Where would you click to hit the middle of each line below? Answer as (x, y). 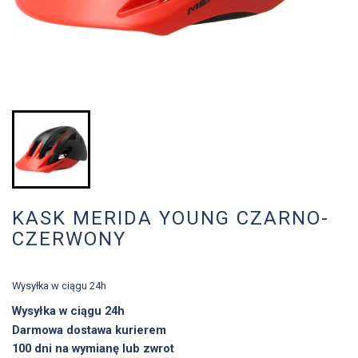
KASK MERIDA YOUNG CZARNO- (171, 219)
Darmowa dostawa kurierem (91, 330)
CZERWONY (69, 239)
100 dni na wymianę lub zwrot (93, 348)
